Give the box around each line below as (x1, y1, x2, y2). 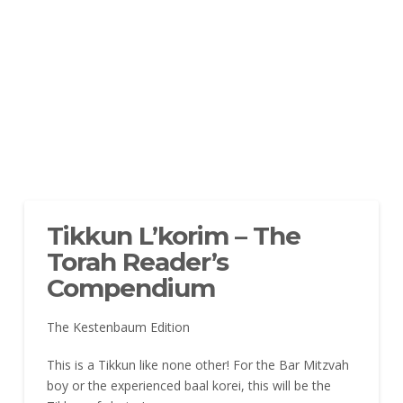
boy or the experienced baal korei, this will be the (46, 376, 331, 394)
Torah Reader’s (46, 246, 229, 277)
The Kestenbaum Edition (46, 318, 190, 336)
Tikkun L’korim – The (46, 219, 301, 251)
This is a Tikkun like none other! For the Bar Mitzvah (46, 355, 349, 373)
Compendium (46, 272, 216, 303)
